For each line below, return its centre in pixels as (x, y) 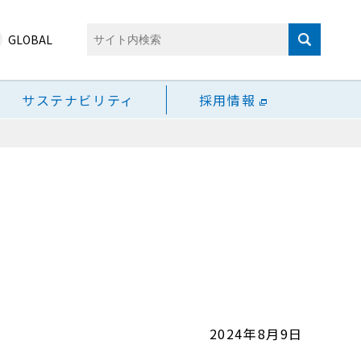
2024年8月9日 (256, 334)
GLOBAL (30, 39)
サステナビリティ (78, 100)
